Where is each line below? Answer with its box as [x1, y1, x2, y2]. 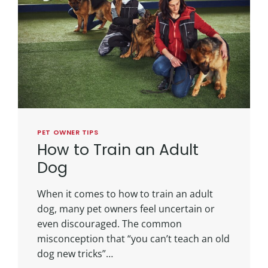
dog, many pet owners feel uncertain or [37, 202, 215, 215]
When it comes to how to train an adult [37, 187, 214, 200]
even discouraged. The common [37, 217, 182, 230]
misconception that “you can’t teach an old [37, 232, 230, 245]
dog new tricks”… [37, 246, 114, 260]
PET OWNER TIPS [37, 127, 99, 138]
